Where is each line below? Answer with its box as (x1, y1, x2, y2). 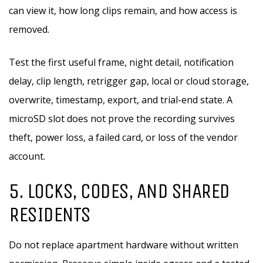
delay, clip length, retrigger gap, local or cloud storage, (9, 75, 249, 87)
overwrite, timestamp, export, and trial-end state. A (9, 93, 232, 106)
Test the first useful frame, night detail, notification (9, 56, 234, 69)
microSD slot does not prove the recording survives (9, 112, 235, 125)
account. (9, 150, 45, 163)
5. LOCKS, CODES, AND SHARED (9, 178, 230, 204)
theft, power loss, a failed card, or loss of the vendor (9, 131, 238, 144)
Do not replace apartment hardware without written (9, 238, 238, 251)
